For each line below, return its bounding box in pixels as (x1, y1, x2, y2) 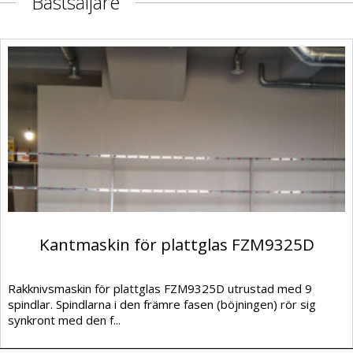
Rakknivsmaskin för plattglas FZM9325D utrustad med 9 (8, 280, 312, 296)
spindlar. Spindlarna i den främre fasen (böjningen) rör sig (8, 295, 316, 312)
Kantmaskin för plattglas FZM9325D (39, 232, 314, 255)
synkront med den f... (8, 311, 121, 328)
